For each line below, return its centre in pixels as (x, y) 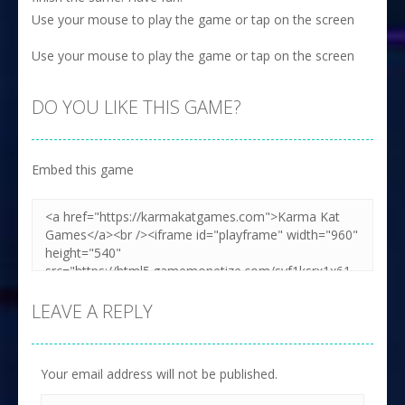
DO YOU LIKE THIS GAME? (137, 107)
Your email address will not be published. (159, 373)
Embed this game (83, 169)
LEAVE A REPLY (92, 311)
